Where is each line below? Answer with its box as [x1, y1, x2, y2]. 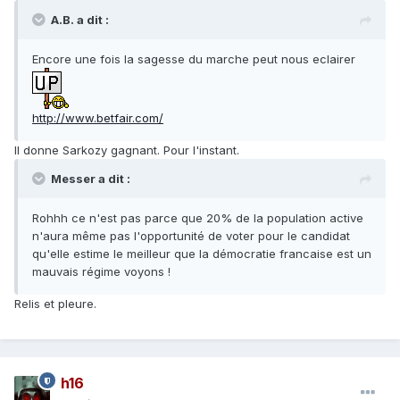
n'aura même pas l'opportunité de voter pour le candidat [32, 229, 350, 244]
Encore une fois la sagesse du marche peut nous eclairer [32, 52, 355, 67]
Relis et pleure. [14, 296, 96, 312]
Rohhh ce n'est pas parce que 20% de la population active [32, 211, 363, 226]
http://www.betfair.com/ [32, 111, 163, 126]
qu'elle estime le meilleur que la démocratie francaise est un [32, 246, 371, 262]
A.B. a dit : [51, 12, 109, 28]
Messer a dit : [51, 171, 130, 187]
